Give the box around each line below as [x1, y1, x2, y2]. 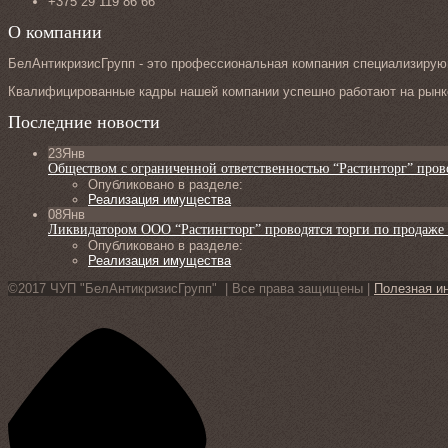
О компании [8, 22, 102, 43]
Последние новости [8, 112, 160, 133]
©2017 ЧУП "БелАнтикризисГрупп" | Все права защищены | [8, 281, 374, 297]
